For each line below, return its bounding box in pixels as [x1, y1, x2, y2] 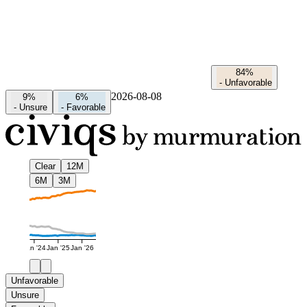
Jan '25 [46, 244, 70, 252]
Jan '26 [70, 244, 94, 252]
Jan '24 [22, 244, 46, 252]
